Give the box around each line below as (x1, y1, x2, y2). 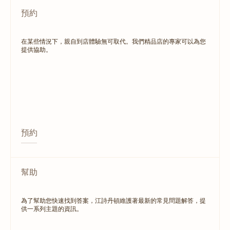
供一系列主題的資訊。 (21, 204, 83, 213)
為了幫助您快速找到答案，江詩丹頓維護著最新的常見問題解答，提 (21, 196, 206, 204)
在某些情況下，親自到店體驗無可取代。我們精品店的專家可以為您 (21, 37, 206, 45)
